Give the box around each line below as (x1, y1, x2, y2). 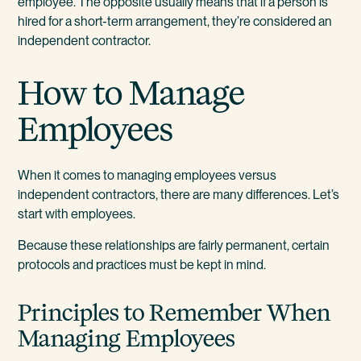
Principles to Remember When (18, 297, 331, 329)
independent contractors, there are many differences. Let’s (18, 187, 340, 203)
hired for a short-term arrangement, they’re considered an (18, 13, 333, 29)
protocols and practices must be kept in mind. (18, 257, 267, 273)
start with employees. (18, 206, 136, 222)
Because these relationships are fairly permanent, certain (18, 238, 330, 254)
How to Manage (18, 71, 246, 116)
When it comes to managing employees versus (18, 168, 277, 184)
